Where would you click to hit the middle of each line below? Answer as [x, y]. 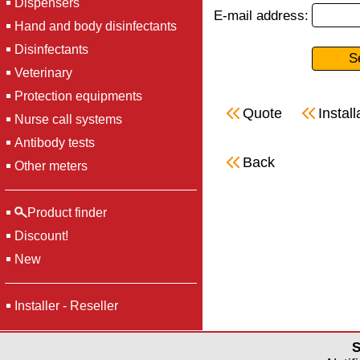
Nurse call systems [68, 119]
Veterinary [43, 73]
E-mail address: [261, 16]
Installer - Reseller [66, 306]
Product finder [67, 213]
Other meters [51, 166]
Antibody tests [55, 143]
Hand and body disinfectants [96, 26]
